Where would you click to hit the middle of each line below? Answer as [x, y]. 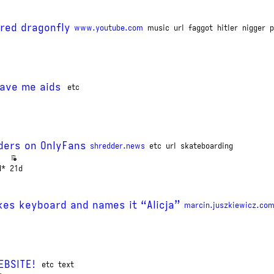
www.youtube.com [109, 28]
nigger [254, 28]
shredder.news [117, 146]
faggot [201, 28]
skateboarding [207, 146]
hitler [228, 28]
